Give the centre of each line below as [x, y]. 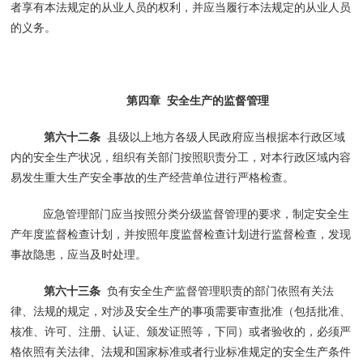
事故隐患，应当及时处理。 [79, 254]
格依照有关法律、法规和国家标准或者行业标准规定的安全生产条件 [181, 351]
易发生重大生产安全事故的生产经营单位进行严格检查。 [153, 177]
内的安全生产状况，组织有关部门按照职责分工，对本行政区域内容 [181, 157]
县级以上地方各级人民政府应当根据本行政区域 [222, 137]
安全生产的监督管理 [218, 100]
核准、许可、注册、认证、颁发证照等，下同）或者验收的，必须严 [181, 331]
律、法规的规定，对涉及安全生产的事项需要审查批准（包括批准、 [181, 311]
